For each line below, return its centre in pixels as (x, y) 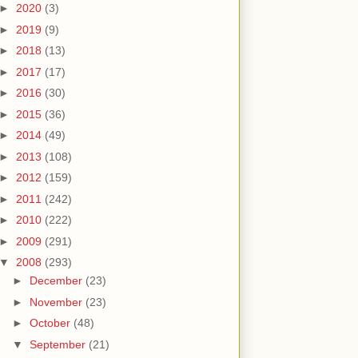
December (57, 281)
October (51, 323)
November (57, 302)
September (59, 344)
